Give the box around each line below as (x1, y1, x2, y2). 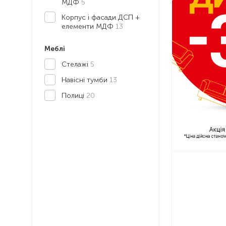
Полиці (62, 91, 86, 100)
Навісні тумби (62, 76, 109, 84)
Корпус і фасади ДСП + (62, 13, 140, 22)
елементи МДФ (62, 22, 116, 31)
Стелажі (62, 60, 90, 69)
